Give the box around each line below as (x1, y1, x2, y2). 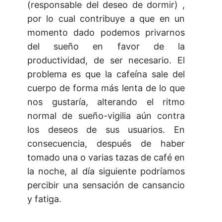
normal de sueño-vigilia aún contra (27, 111, 185, 121)
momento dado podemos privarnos (27, 27, 185, 38)
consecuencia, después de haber (27, 138, 185, 149)
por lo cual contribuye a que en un (27, 13, 185, 24)
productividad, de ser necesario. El (27, 55, 185, 66)
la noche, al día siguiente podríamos (27, 166, 185, 177)
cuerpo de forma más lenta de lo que (27, 83, 185, 94)
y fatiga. (27, 194, 61, 205)
